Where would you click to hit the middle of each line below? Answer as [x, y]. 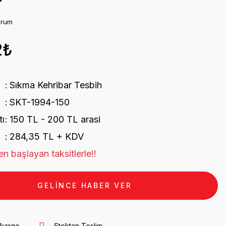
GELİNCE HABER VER [85, 185]
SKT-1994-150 [39, 102]
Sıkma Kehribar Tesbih [55, 85]
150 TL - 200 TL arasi [55, 119]
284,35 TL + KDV [46, 136]
